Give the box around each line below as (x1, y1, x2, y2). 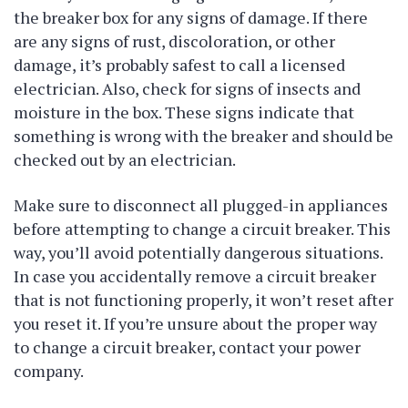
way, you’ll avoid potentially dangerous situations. (14, 241, 382, 263)
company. (14, 360, 84, 382)
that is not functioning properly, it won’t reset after (14, 289, 393, 311)
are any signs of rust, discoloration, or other (14, 30, 335, 52)
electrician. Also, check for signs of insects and (14, 77, 361, 99)
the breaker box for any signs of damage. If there (14, 6, 368, 28)
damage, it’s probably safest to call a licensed (14, 54, 345, 76)
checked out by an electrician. (14, 148, 236, 170)
